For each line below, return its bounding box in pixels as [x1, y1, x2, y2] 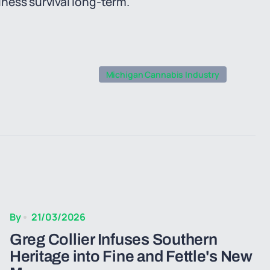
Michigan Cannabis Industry [105, 69, 219, 80]
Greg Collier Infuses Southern [10, 231, 218, 248]
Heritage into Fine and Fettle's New [10, 248, 253, 265]
